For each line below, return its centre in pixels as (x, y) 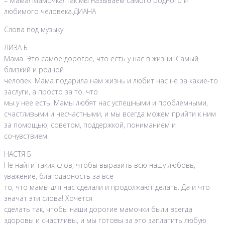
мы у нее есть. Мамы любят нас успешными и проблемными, (106, 103)
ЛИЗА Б (16, 48)
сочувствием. (26, 136)
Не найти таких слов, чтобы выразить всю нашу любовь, (100, 165)
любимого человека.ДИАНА (50, 12)
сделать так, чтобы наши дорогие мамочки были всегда (98, 209)
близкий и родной (34, 70)
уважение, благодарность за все (59, 176)
